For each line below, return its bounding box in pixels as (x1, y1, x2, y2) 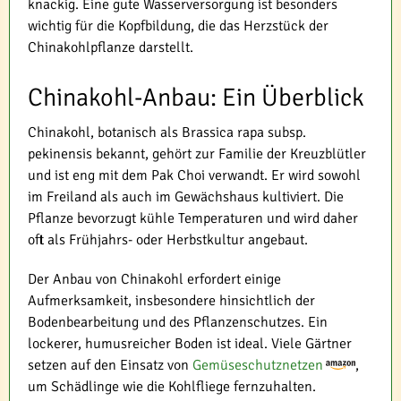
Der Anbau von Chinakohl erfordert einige (28, 269, 281, 288)
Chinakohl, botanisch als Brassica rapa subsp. (28, 123, 306, 141)
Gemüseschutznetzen (192, 355, 323, 374)
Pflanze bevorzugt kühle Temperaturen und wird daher (28, 209, 358, 227)
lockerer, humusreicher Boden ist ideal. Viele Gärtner (28, 334, 352, 353)
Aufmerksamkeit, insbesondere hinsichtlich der (28, 291, 315, 310)
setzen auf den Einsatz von (28, 355, 192, 374)
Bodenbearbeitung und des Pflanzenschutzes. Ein (28, 312, 328, 331)
